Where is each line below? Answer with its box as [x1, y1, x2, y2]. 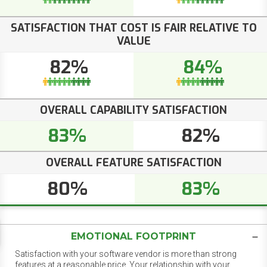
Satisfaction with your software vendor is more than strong [15, 249, 237, 259]
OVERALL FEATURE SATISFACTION [45, 156, 222, 170]
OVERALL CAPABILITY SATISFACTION [40, 103, 227, 117]
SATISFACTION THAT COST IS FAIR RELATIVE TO [10, 21, 257, 36]
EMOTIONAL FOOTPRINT [71, 230, 196, 242]
